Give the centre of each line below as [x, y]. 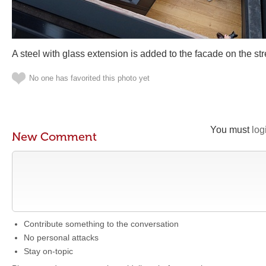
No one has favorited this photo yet [89, 78]
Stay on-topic [48, 251]
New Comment [54, 137]
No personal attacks [61, 237]
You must [231, 130]
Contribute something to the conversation [101, 224]
